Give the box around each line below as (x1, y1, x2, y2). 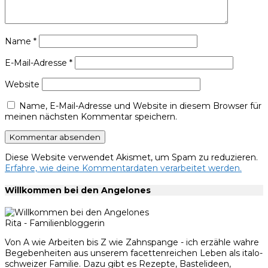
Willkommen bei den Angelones (5, 184, 151, 196)
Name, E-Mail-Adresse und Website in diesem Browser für (19, 100, 261, 112)
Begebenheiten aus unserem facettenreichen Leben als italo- (5, 247, 263, 258)
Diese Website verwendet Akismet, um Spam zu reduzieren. (5, 152, 258, 163)
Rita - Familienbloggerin (5, 217, 105, 229)
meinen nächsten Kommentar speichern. (5, 111, 177, 123)
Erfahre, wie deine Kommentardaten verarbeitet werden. (5, 163, 242, 174)
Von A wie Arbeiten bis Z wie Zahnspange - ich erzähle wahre (5, 236, 259, 248)
